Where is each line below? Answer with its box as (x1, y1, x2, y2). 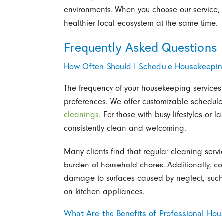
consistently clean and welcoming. (63, 123, 186, 133)
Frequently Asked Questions (63, 38, 217, 55)
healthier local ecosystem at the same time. (63, 18, 218, 28)
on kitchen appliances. (63, 187, 145, 197)
